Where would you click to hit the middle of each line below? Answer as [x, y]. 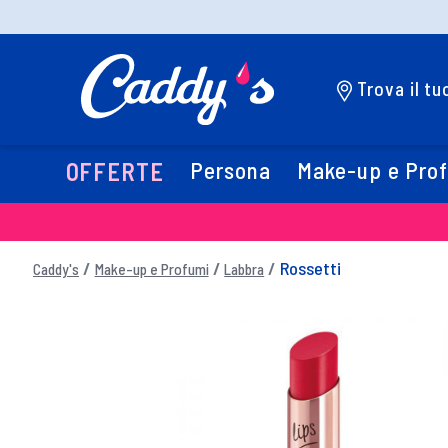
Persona [230, 170]
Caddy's [56, 268]
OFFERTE [114, 172]
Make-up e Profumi [151, 268]
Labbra [244, 268]
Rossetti [310, 267]
